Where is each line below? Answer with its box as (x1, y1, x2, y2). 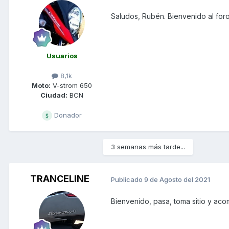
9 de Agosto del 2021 (144, 175, 210, 184)
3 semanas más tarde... (111, 143, 185, 151)
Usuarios (46, 52, 78, 60)
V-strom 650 (51, 81, 92, 90)
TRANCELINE (30, 173, 89, 185)
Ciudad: (40, 91, 67, 100)
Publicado (111, 175, 144, 184)
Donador (52, 111, 82, 120)
